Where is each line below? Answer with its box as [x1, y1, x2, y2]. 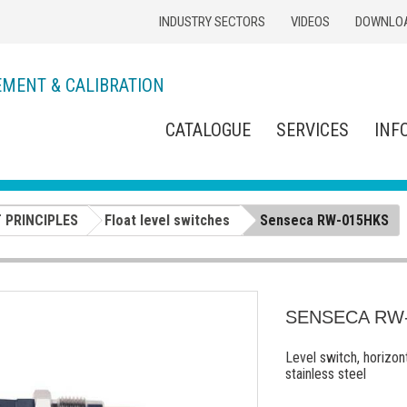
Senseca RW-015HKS [260, 211, 389, 229]
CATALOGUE [165, 119, 251, 142]
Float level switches [104, 211, 230, 229]
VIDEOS [291, 14, 330, 30]
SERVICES [276, 119, 349, 142]
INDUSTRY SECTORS [159, 14, 265, 30]
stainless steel [285, 364, 366, 382]
